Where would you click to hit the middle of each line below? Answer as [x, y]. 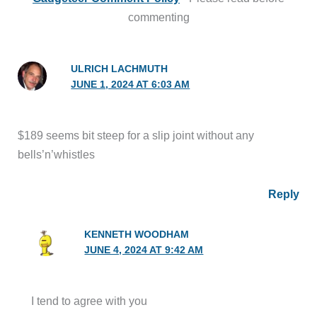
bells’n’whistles [57, 155]
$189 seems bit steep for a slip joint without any [136, 136]
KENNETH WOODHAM [137, 234]
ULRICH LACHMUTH [120, 69]
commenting [158, 17]
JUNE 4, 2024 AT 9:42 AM [144, 250]
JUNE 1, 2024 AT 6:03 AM [131, 85]
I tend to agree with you [90, 300]
